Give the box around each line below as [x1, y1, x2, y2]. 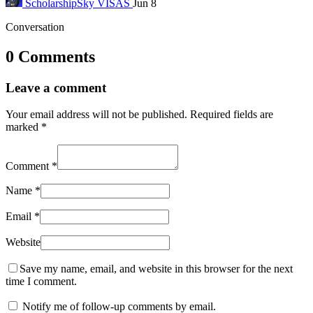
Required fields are [190, 108, 273, 121]
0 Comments [6, 47, 95, 66]
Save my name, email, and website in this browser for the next [20, 263, 293, 275]
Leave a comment [6, 80, 106, 95]
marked [6, 121, 41, 133]
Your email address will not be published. [6, 108, 190, 121]
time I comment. [6, 275, 77, 288]
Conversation [6, 20, 64, 33]
